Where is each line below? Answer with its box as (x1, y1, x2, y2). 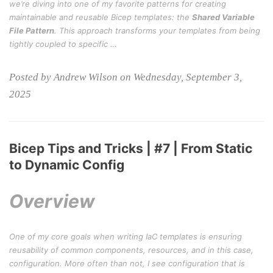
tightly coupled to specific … (9, 39, 117, 49)
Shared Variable (192, 12, 255, 22)
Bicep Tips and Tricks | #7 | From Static (9, 141, 252, 156)
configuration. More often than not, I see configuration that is (9, 258, 245, 268)
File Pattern (9, 26, 54, 35)
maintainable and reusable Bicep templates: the (9, 12, 192, 22)
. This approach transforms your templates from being (54, 26, 260, 35)
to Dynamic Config (9, 157, 124, 172)
